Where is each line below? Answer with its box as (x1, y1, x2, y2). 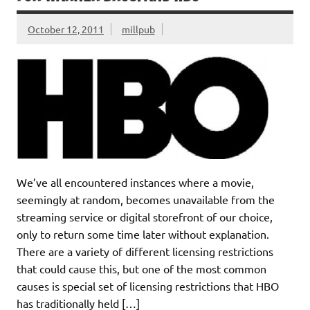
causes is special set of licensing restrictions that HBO (17, 278, 279, 293)
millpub (121, 22, 155, 35)
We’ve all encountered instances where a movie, (17, 174, 254, 189)
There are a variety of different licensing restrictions (17, 244, 273, 258)
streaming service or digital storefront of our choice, (17, 209, 273, 224)
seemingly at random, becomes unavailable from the (17, 192, 275, 206)
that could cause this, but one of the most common (17, 261, 266, 275)
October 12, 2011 (28, 22, 104, 35)
